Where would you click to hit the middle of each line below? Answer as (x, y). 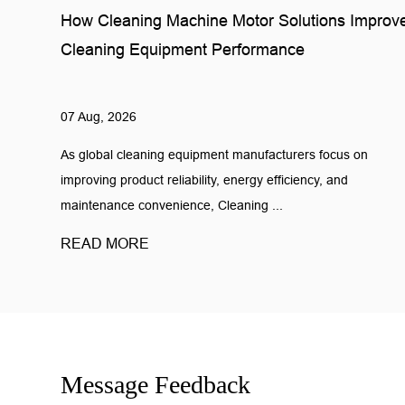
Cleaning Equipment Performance (183, 50)
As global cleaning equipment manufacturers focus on (215, 154)
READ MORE (105, 243)
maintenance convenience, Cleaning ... (172, 205)
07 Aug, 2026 (99, 116)
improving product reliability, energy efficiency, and (205, 179)
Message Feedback (156, 384)
